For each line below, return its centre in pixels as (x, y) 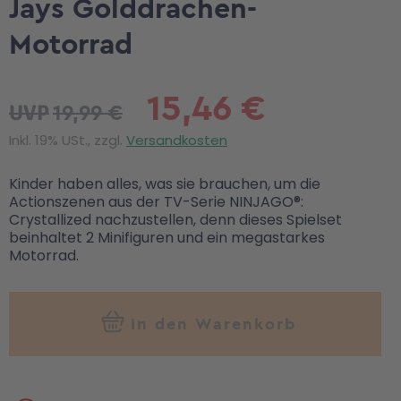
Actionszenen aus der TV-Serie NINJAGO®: (156, 202)
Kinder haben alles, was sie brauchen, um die (165, 184)
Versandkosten (177, 140)
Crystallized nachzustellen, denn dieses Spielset (175, 220)
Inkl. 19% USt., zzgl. (68, 140)
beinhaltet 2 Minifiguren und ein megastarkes (167, 238)
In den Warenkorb (213, 324)
